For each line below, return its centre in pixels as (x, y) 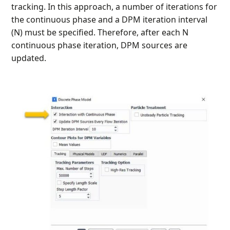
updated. (29, 58)
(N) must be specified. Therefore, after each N (100, 33)
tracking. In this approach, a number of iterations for (114, 7)
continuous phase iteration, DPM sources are (100, 45)
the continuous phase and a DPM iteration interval (110, 20)
